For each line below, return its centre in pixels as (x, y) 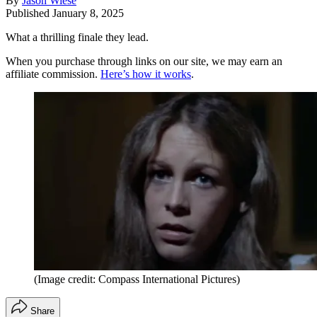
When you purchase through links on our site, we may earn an (144, 62)
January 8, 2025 (88, 13)
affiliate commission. (53, 74)
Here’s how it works (146, 74)
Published (29, 13)
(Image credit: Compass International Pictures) (137, 279)
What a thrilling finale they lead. (77, 38)
